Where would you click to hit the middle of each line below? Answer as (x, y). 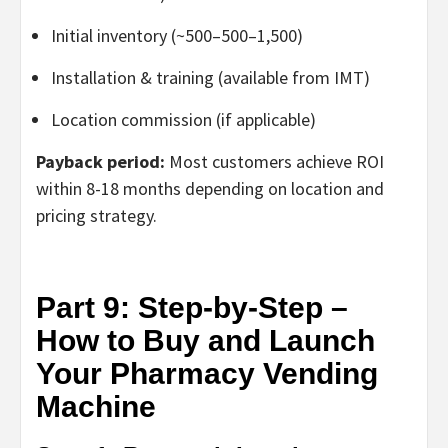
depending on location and (282, 188)
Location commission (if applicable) (183, 119)
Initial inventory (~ (118, 35)
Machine (96, 406)
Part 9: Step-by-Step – (192, 307)
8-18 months (133, 188)
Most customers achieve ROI (274, 161)
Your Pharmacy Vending (207, 373)
